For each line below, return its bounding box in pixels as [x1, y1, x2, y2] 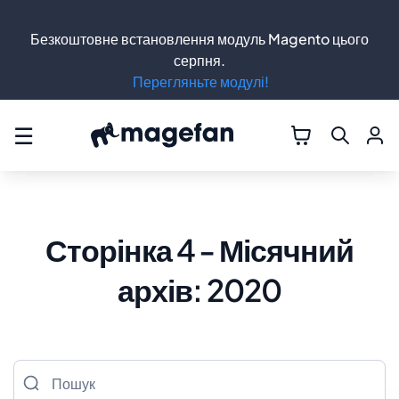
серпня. [174, 51, 225, 69]
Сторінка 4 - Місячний [45, 231, 354, 269]
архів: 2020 [118, 271, 281, 309]
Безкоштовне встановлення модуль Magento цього [30, 29, 369, 48]
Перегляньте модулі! [133, 72, 269, 91]
